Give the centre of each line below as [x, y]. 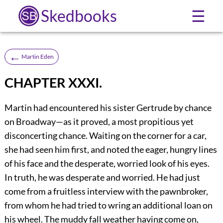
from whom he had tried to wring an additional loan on [108, 205]
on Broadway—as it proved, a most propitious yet [99, 122]
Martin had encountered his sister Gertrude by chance [108, 108]
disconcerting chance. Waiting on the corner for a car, [105, 136]
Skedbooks [79, 16]
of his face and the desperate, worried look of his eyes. [107, 164]
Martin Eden [37, 56]
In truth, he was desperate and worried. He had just [102, 177]
